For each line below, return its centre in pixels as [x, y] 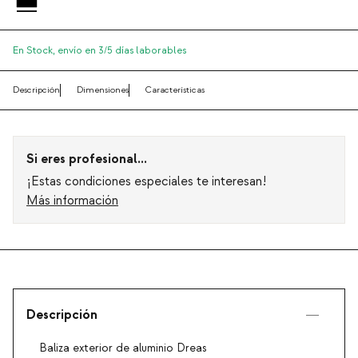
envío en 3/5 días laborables [122, 51]
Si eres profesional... [87, 159]
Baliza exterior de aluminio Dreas [123, 349]
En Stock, [35, 51]
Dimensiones [103, 90]
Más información [72, 201]
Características [175, 90]
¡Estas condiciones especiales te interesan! [147, 182]
